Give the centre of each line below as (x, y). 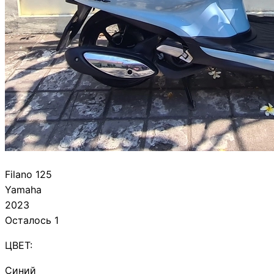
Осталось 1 (32, 220)
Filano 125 (28, 174)
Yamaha (23, 189)
